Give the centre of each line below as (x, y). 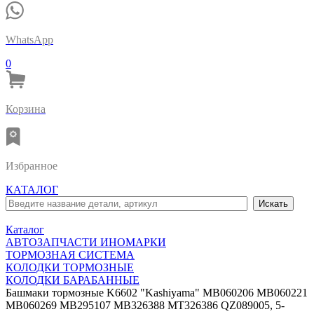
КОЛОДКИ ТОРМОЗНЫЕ (70, 267)
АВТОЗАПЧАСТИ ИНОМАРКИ (86, 242)
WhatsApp (29, 40)
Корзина (26, 109)
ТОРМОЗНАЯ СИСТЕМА (70, 255)
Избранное (32, 166)
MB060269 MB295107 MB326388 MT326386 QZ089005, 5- (145, 305)
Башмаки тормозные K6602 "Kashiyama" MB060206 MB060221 (157, 293)
